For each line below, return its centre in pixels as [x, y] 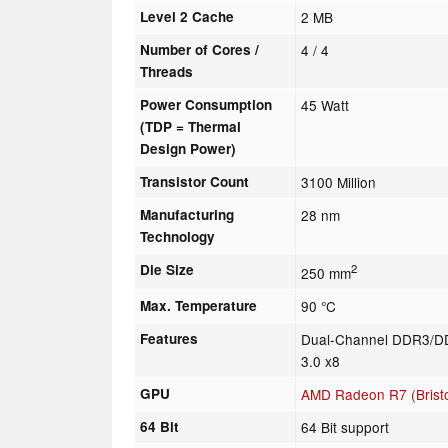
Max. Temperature [199, 305]
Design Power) [188, 148]
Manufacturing [187, 214]
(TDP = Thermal [191, 126]
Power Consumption [206, 104]
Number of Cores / [200, 49]
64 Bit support [345, 426]
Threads [167, 71]
